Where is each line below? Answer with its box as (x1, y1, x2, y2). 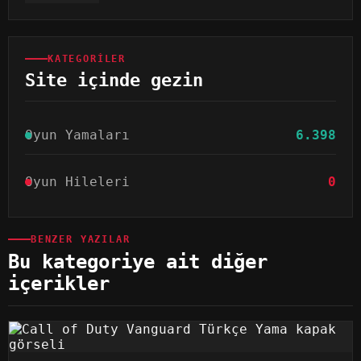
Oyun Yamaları (25, 127, 130, 143)
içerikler (8, 272, 110, 296)
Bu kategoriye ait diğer (8, 251, 268, 274)
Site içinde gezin (25, 70, 203, 91)
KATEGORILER (48, 53, 127, 65)
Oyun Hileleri (25, 174, 130, 190)
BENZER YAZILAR (31, 234, 131, 246)
